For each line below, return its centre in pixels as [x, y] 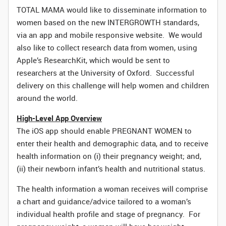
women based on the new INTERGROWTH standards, [108, 22]
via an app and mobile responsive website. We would [109, 35]
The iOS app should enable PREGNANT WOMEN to [104, 131]
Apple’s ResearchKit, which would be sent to [93, 60]
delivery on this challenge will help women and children [113, 85]
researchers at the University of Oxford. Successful [105, 73]
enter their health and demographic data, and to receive [112, 143]
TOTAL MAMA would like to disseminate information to [112, 10]
